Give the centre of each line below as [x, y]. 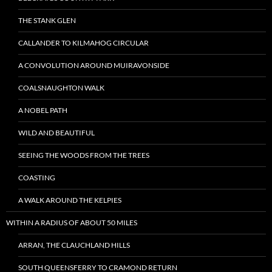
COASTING [37, 178]
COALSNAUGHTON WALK [61, 88]
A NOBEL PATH [43, 110]
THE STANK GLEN [47, 20]
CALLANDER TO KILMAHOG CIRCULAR [83, 43]
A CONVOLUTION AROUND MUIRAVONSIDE [94, 65]
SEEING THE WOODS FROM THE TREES [84, 155]
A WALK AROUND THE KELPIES [70, 200]
